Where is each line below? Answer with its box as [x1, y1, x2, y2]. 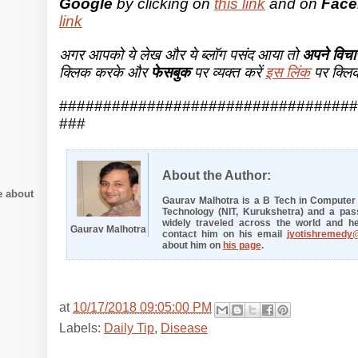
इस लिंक [265, 63, 310, 81]
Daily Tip [104, 320, 154, 335]
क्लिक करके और [59, 63, 151, 81]
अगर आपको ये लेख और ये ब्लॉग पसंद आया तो [59, 46, 302, 63]
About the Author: [161, 168, 271, 182]
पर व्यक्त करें [190, 63, 265, 81]
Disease [161, 320, 208, 335]
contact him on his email [161, 228, 287, 240]
